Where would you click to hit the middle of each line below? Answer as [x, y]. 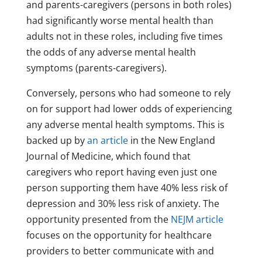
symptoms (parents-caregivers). [96, 68]
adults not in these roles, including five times [124, 37]
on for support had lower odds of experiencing [129, 109]
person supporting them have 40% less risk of [127, 188]
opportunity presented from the [98, 220]
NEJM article [197, 220]
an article [107, 141]
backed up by [56, 141]
